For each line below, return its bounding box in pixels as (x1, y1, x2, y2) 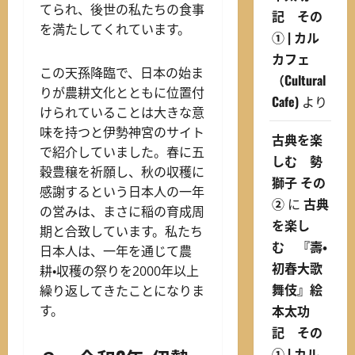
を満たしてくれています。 (40, 21, 190, 39)
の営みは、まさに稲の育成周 (40, 203, 204, 221)
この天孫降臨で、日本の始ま (40, 64, 204, 82)
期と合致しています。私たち (40, 223, 203, 241)
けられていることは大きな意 (40, 104, 204, 122)
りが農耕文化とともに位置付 (40, 84, 204, 102)
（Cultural (271, 70, 326, 90)
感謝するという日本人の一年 (40, 183, 204, 201)
